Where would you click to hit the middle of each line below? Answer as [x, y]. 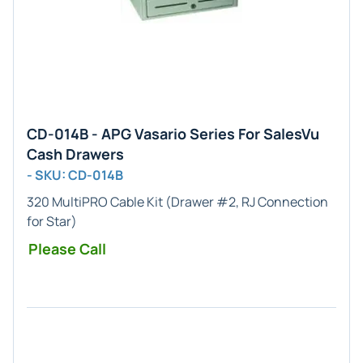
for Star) [52, 221]
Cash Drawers [75, 154]
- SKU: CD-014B [75, 175]
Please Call [67, 249]
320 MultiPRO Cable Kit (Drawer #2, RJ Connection [177, 202]
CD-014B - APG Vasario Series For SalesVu [173, 134]
